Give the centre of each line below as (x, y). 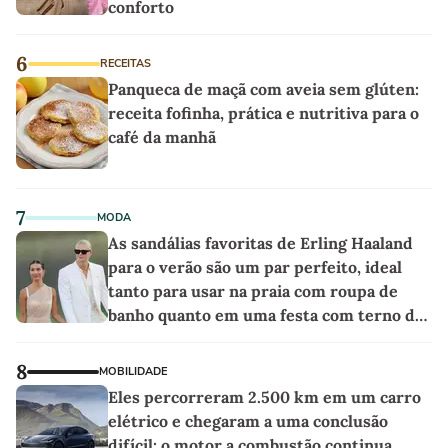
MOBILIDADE (133, 371)
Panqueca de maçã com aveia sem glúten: (263, 88)
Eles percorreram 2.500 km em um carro (264, 396)
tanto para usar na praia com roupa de (253, 290)
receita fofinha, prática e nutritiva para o (263, 112)
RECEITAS (125, 63)
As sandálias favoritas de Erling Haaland (260, 242)
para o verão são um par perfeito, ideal (255, 266)
